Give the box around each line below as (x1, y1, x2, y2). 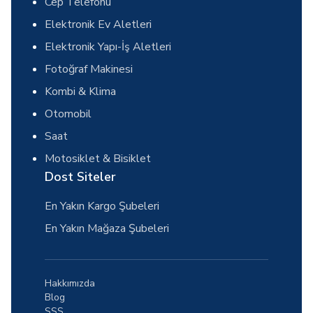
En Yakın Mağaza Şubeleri (45, 221, 169, 236)
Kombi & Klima (45, 84, 116, 99)
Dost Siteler (45, 168, 116, 185)
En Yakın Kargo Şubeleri (45, 198, 159, 214)
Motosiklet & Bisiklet (45, 151, 151, 166)
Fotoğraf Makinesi (45, 61, 133, 77)
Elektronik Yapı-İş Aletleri (45, 39, 171, 54)
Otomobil (45, 106, 92, 122)
